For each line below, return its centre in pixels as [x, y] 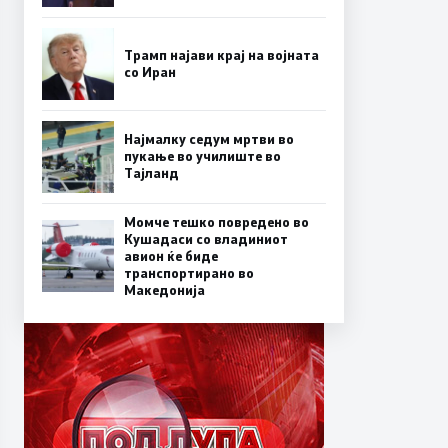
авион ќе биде [171, 255]
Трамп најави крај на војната [221, 54]
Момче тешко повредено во [216, 221]
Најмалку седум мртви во [209, 139]
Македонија [164, 289]
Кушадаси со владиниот [206, 238]
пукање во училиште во [202, 156]
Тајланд [151, 173]
